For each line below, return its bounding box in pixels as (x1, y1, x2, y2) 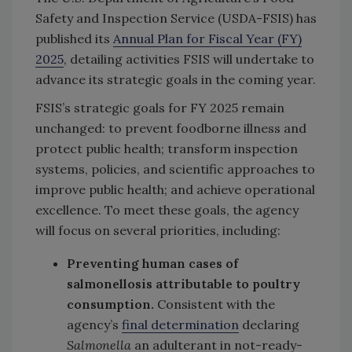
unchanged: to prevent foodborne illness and (35, 119, 306, 136)
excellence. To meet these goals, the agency (35, 201, 299, 218)
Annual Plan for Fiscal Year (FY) (113, 30, 302, 46)
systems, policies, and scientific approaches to (35, 160, 315, 177)
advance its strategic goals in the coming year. (35, 71, 316, 87)
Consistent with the (154, 295, 275, 312)
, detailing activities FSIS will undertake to (64, 50, 314, 67)
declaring (239, 316, 299, 332)
